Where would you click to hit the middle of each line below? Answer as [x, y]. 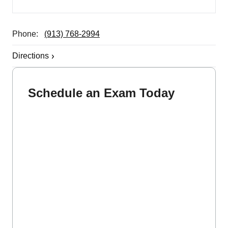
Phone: [28, 34]
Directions [31, 56]
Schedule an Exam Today [101, 93]
